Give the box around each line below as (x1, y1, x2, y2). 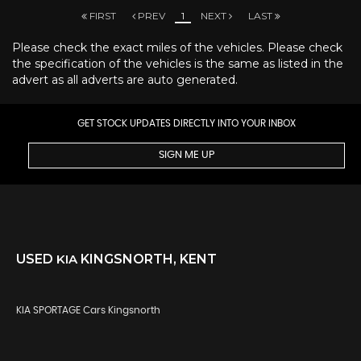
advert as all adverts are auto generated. (12, 72, 238, 87)
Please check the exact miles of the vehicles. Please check (12, 39, 342, 55)
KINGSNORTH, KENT (77, 251, 217, 267)
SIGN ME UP (159, 149, 214, 160)
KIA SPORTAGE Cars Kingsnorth (16, 305, 160, 315)
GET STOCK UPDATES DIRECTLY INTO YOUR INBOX (77, 118, 296, 128)
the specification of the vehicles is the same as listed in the (12, 56, 343, 71)
